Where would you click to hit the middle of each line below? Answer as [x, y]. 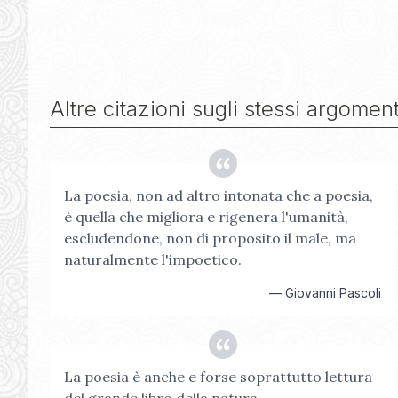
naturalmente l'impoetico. [153, 259]
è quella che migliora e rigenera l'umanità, [206, 217]
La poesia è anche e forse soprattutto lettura [218, 377]
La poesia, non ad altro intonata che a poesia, [219, 195]
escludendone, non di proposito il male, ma [210, 238]
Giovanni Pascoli [334, 293]
